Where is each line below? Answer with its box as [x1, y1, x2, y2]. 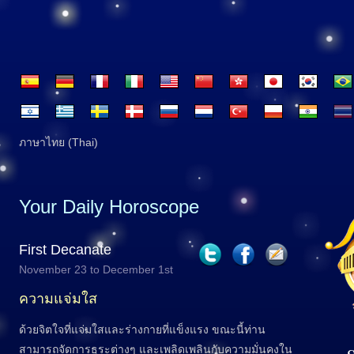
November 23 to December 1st [19, 263, 173, 276]
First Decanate [19, 242, 111, 258]
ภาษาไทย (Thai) [19, 136, 98, 149]
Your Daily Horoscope [19, 196, 199, 217]
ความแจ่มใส [19, 291, 97, 307]
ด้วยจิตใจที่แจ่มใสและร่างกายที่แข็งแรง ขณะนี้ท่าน [19, 323, 265, 336]
